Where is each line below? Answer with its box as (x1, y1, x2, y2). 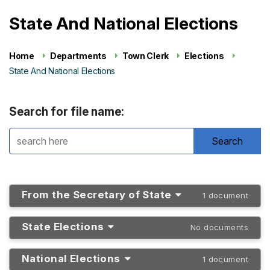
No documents (190, 222, 248, 232)
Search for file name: (9, 105, 124, 119)
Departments (49, 51, 107, 61)
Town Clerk (122, 51, 169, 61)
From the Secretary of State (22, 189, 172, 201)
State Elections (22, 221, 104, 233)
